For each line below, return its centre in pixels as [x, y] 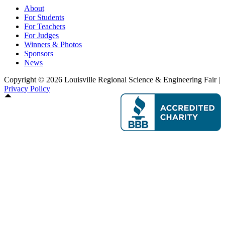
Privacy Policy [27, 89]
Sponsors [39, 54]
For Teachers [45, 27]
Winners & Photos [53, 45]
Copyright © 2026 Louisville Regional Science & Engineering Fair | [112, 80]
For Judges [41, 36]
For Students [44, 18]
